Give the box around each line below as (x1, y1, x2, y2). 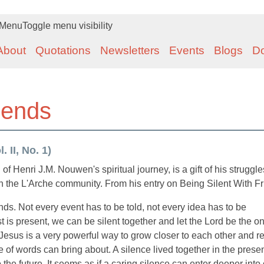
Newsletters (100, 44, 160, 57)
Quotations (35, 44, 91, 57)
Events (169, 44, 204, 57)
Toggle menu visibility (22, 21, 113, 31)
